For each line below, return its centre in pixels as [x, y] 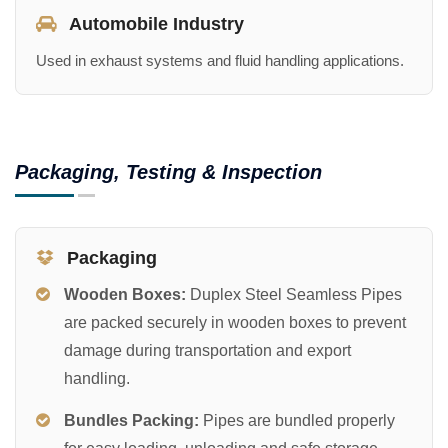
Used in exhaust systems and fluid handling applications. [220, 60]
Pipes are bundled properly [297, 420]
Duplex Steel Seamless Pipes [294, 294]
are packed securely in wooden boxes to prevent [235, 322]
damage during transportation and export [207, 350]
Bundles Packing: [131, 420]
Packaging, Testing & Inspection [168, 171]
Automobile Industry [154, 23]
